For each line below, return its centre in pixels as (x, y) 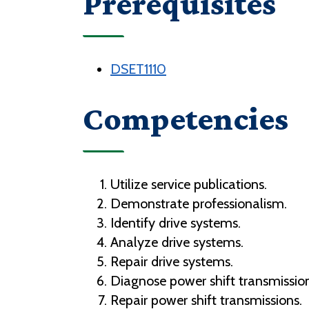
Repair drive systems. (172, 262)
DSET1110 (138, 69)
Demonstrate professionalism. (199, 204)
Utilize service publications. (189, 185)
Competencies (186, 119)
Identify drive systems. (176, 223)
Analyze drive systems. (177, 242)
